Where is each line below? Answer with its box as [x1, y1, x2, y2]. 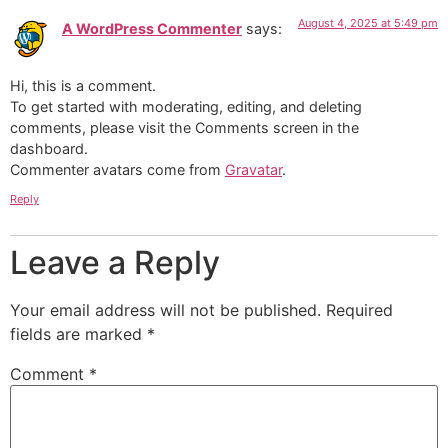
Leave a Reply [10, 243, 220, 283]
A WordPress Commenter [62, 20, 242, 38]
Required [326, 300, 393, 321]
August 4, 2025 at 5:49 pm [298, 16, 438, 31]
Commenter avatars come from [10, 160, 225, 178]
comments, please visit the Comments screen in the [10, 118, 359, 136]
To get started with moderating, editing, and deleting [10, 97, 362, 115]
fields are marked [10, 324, 147, 345]
